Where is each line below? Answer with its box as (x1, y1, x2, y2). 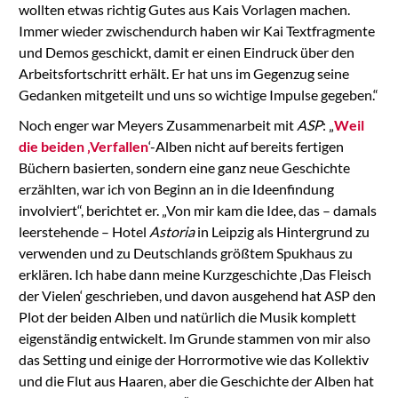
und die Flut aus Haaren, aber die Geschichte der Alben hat (18, 371, 374, 389)
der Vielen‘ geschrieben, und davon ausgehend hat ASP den (18, 286, 376, 304)
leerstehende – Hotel (18, 222, 149, 240)
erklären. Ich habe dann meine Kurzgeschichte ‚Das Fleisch (18, 265, 371, 283)
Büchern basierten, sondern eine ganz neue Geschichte (18, 158, 350, 176)
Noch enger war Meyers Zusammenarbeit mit (18, 115, 297, 133)
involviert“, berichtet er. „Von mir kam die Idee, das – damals (18, 201, 377, 219)
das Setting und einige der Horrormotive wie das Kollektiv (18, 350, 369, 368)
